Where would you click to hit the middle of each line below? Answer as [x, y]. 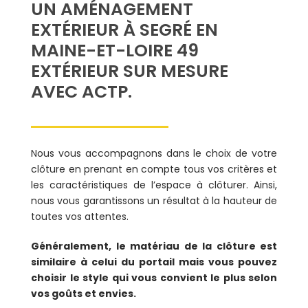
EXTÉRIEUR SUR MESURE [130, 71]
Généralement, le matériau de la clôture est [154, 246]
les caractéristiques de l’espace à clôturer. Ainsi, [154, 185]
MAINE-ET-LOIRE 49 [115, 50]
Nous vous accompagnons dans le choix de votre [154, 154]
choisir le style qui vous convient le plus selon [154, 278]
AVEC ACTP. [81, 91]
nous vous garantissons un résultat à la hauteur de [154, 201]
